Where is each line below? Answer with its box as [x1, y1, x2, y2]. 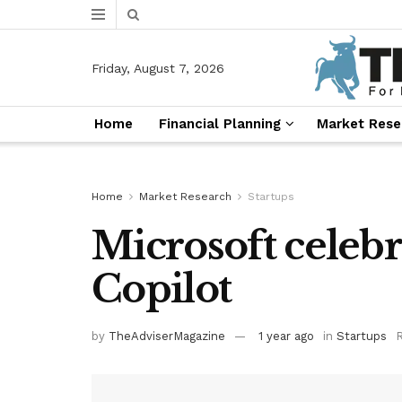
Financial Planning [158, 116, 281, 132]
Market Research [139, 190, 232, 203]
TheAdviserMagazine [109, 328, 225, 343]
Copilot [92, 266, 232, 312]
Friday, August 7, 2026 [92, 60, 224, 75]
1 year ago [258, 328, 314, 343]
